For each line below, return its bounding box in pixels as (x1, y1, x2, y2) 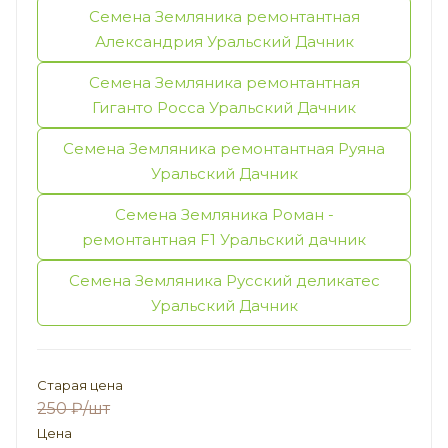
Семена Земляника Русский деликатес (68, 270, 380, 290)
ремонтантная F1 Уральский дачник (82, 229, 366, 249)
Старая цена (37, 376, 123, 393)
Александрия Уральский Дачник (94, 31, 354, 51)
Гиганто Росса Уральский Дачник (92, 97, 356, 117)
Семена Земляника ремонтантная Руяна (63, 138, 385, 158)
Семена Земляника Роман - (114, 204, 334, 224)
